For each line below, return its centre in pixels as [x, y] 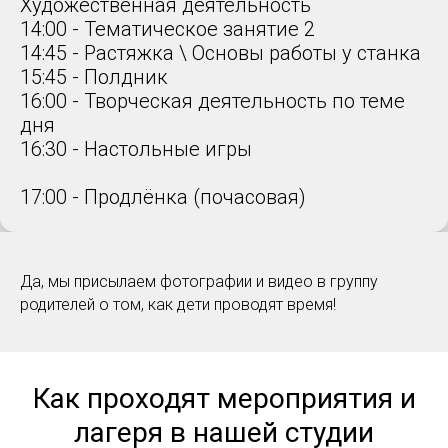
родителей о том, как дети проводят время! [178, 305]
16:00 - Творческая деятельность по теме [212, 101]
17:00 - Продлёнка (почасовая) [163, 197]
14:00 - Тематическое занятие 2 [167, 29]
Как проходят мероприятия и [224, 399]
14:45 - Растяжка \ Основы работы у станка [220, 53]
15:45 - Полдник [94, 77]
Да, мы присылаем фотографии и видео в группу [199, 282]
